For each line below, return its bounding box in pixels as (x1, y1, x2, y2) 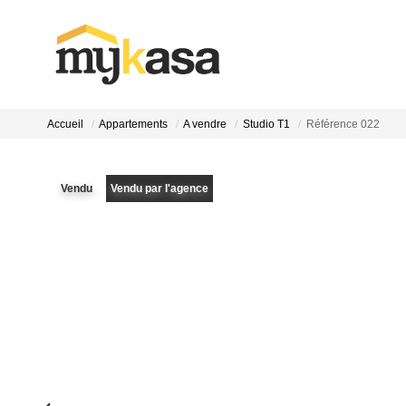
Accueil (47, 118, 83, 131)
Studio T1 (243, 118, 290, 131)
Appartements (99, 118, 168, 131)
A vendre (183, 118, 227, 131)
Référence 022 (306, 118, 380, 131)
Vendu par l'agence (111, 182, 208, 195)
